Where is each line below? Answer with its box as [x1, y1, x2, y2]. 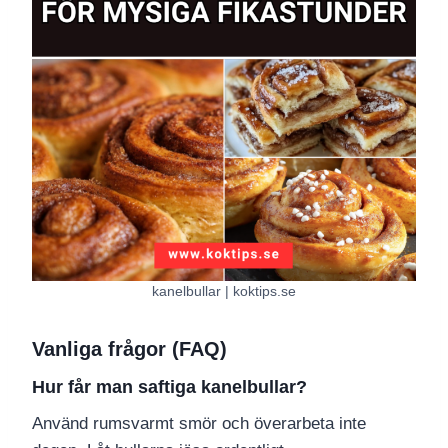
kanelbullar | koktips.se [152, 283, 296, 299]
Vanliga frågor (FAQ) [32, 338, 227, 361]
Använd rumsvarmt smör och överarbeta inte [32, 414, 366, 434]
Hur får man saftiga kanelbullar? [32, 377, 307, 398]
